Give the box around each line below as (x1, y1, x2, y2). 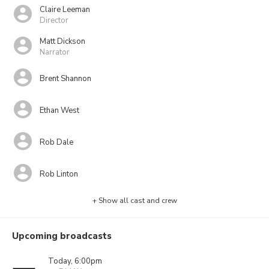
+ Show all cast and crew (92, 196, 177, 205)
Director (40, 14, 68, 26)
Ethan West (40, 104, 79, 116)
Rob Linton (40, 168, 78, 180)
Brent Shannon (40, 73, 91, 84)
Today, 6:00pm (48, 256, 102, 267)
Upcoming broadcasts (12, 230, 112, 242)
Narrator (40, 46, 70, 58)
